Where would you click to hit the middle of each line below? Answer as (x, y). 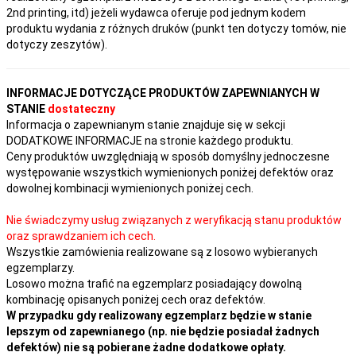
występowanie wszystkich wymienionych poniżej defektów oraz (170, 172)
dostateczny (81, 108)
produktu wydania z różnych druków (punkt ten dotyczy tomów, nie (176, 28)
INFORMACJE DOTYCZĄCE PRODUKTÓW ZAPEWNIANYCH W (163, 93)
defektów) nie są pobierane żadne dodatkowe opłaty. (146, 347)
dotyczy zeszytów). (57, 44)
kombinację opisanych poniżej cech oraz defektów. (136, 299)
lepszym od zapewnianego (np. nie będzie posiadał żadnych (163, 331)
